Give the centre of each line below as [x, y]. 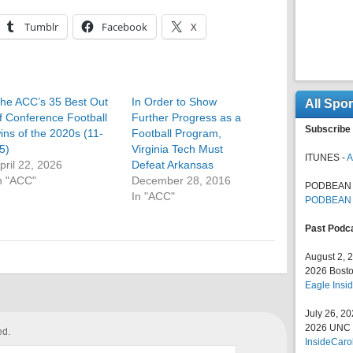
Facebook [124, 27]
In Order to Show [175, 102]
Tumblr [41, 27]
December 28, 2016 [182, 180]
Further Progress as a [187, 117]
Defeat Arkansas [173, 165]
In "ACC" [154, 196]
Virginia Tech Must [178, 149]
